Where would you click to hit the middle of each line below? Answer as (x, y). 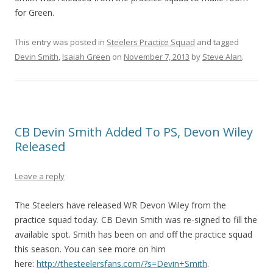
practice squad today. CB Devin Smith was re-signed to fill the (136, 219)
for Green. (34, 12)
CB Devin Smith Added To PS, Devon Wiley (134, 132)
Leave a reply (40, 176)
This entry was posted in (61, 42)
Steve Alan (222, 56)
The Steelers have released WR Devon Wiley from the (120, 205)
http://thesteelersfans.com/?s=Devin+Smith (122, 263)
